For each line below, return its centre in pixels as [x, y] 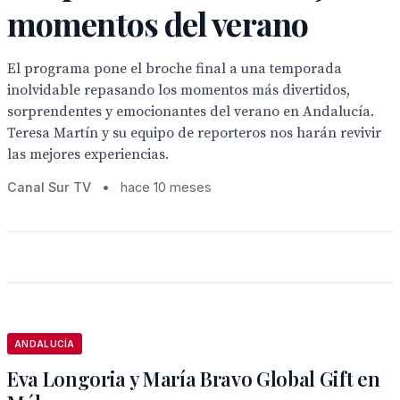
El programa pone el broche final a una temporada [175, 69]
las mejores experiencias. [88, 154]
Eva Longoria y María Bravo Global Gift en [194, 379]
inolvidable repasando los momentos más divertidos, [179, 90]
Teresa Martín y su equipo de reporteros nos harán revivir [194, 133]
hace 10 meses [166, 187]
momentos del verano [158, 23]
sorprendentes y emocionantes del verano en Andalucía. [191, 112]
